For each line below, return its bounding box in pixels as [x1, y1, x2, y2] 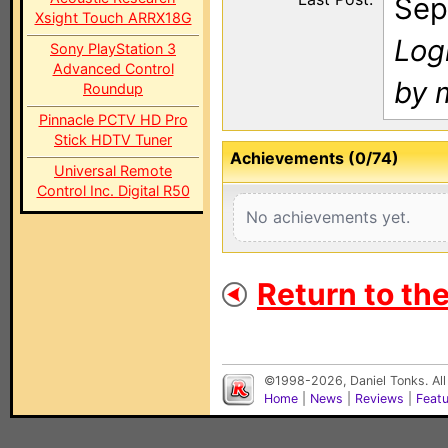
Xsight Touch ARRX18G [34, 9, 192, 26]
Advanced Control [52, 60, 174, 77]
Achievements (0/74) [230, 148, 399, 168]
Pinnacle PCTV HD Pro [38, 111, 188, 128]
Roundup [83, 80, 143, 97]
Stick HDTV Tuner [54, 131, 172, 148]
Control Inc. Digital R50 [36, 182, 190, 199]
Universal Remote [54, 162, 172, 179]
